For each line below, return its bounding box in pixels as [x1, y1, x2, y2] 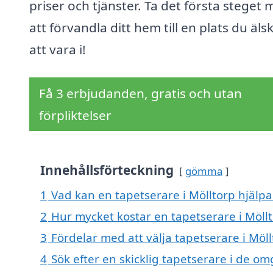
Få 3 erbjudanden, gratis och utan [39, 85, 242, 102]
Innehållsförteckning [40, 161, 174, 179]
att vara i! [29, 41, 86, 58]
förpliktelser [39, 107, 112, 124]
